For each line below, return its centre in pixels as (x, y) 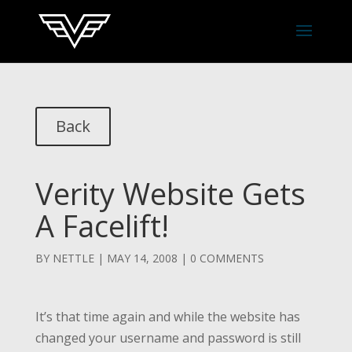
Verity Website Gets (170, 193)
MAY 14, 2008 (142, 258)
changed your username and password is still (168, 338)
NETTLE (73, 258)
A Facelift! (102, 225)
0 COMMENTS (227, 258)
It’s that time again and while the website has (167, 317)
